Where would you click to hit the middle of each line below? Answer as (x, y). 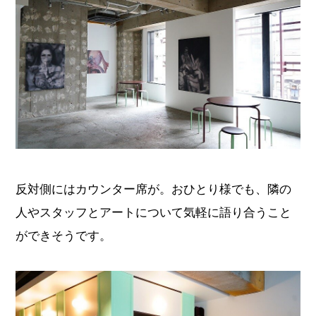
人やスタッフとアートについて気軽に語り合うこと (154, 212)
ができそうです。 (64, 235)
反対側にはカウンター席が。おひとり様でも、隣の (154, 189)
